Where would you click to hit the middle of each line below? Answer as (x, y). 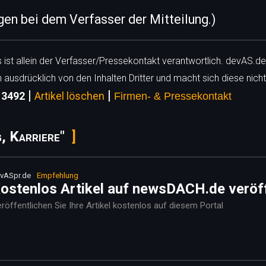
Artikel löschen (69, 96)
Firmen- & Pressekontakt (173, 96)
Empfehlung (58, 175)
